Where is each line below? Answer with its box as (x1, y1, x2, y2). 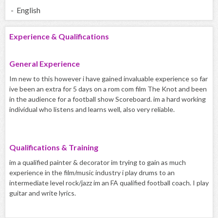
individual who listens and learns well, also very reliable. (9, 105, 175, 114)
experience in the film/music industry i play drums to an (9, 168, 175, 177)
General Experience (9, 59, 80, 69)
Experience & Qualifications (9, 32, 109, 41)
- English (9, 5, 40, 15)
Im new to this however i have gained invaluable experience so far (9, 74, 208, 83)
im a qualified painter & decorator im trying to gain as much (9, 158, 186, 167)
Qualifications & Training (9, 143, 98, 152)
